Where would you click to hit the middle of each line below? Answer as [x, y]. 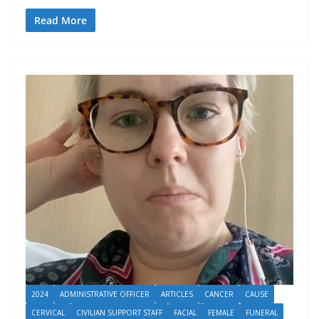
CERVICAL [48, 312]
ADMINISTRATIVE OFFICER [105, 294]
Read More [61, 21]
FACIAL [185, 312]
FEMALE [221, 312]
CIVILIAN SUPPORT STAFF [119, 312]
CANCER [219, 294]
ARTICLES [177, 294]
